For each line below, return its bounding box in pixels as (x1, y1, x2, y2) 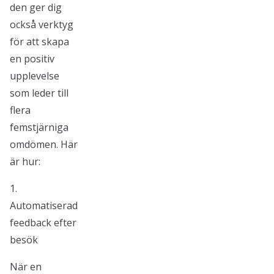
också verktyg (10, 18, 73, 31)
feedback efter (10, 216, 76, 229)
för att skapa (10, 35, 69, 48)
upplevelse (10, 69, 59, 83)
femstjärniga (10, 120, 68, 134)
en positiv (10, 52, 54, 65)
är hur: (10, 155, 40, 168)
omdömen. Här (10, 138, 78, 151)
